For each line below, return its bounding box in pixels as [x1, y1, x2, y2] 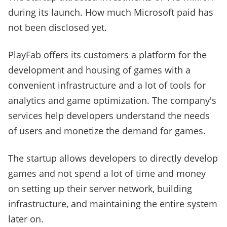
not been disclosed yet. [8, 21, 107, 34]
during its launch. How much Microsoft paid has [8, 6, 213, 19]
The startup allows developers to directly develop [8, 152, 218, 165]
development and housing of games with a [8, 64, 191, 77]
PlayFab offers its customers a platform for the [8, 49, 207, 61]
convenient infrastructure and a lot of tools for [8, 79, 206, 92]
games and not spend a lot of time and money [8, 167, 206, 180]
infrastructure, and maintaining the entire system [8, 198, 217, 210]
